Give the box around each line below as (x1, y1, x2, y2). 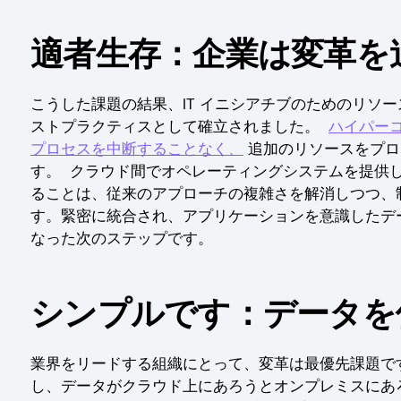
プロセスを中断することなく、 (30, 139, 243, 159)
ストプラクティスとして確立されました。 (30, 116, 328, 137)
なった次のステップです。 (30, 228, 213, 249)
